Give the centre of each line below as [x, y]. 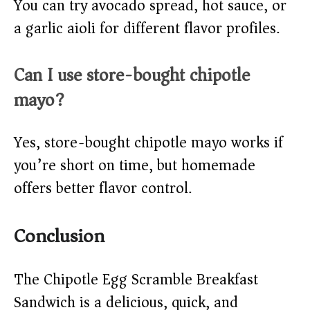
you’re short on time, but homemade [135, 166]
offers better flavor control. [103, 189]
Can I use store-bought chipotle [132, 75]
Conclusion [59, 237]
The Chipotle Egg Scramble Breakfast [136, 280]
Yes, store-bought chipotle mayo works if [148, 143]
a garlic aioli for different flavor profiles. [147, 29]
